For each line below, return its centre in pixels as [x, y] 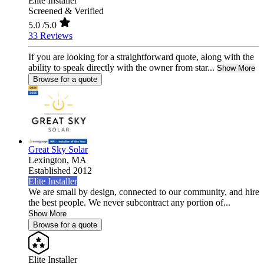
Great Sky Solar [58, 150]
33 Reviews [50, 36]
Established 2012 [60, 171]
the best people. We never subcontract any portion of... [129, 203]
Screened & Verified [66, 11]
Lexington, [50, 160]
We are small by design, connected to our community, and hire [144, 192]
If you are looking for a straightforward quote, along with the [141, 57]
